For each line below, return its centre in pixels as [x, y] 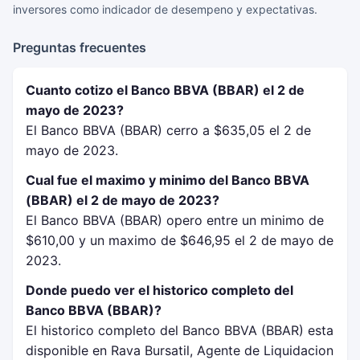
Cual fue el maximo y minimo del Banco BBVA [168, 180]
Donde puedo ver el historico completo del [160, 290]
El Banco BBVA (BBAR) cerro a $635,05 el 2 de [168, 130]
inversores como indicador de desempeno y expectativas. [165, 9]
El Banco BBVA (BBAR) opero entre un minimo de [175, 220]
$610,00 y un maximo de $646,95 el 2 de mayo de [180, 240]
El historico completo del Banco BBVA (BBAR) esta [180, 330]
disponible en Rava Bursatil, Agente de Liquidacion [180, 350]
